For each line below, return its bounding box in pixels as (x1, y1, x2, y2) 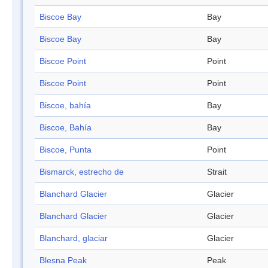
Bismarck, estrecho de (39, 167, 124, 177)
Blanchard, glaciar (39, 233, 108, 243)
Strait (207, 167, 227, 177)
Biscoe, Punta (39, 145, 92, 155)
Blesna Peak (39, 255, 87, 266)
